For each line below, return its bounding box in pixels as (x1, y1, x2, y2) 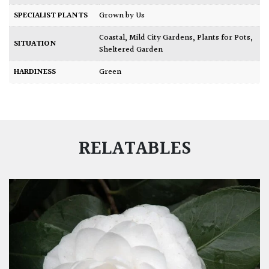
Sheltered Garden (99, 43, 163, 57)
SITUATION (14, 37, 56, 51)
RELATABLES (78, 134, 191, 165)
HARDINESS (14, 65, 56, 79)
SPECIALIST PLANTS (14, 9, 88, 23)
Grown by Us (104, 9, 145, 23)
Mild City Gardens (129, 31, 193, 45)
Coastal (104, 31, 125, 45)
